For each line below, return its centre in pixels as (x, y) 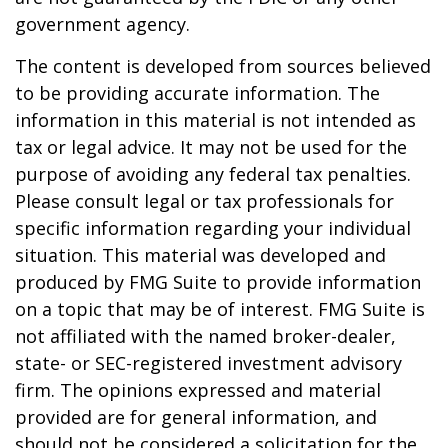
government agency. (102, 24)
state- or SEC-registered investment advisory (208, 363)
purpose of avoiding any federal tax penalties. (213, 174)
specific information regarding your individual (213, 228)
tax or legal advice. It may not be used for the (211, 147)
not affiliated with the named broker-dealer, (205, 336)
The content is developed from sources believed (223, 66)
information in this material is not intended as (215, 120)
